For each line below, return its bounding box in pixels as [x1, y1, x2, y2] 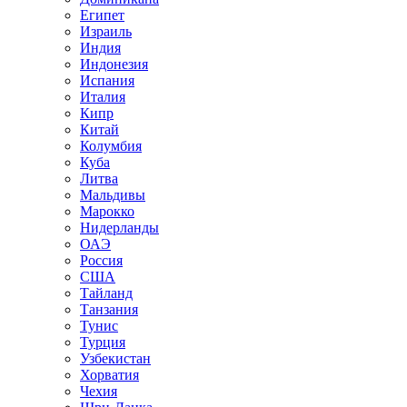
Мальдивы [80, 186, 145, 203]
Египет [80, 6, 124, 23]
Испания [80, 72, 134, 88]
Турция [80, 333, 125, 350]
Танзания [80, 301, 138, 317]
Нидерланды [80, 219, 159, 235]
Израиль [80, 23, 132, 39]
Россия [80, 252, 123, 268]
